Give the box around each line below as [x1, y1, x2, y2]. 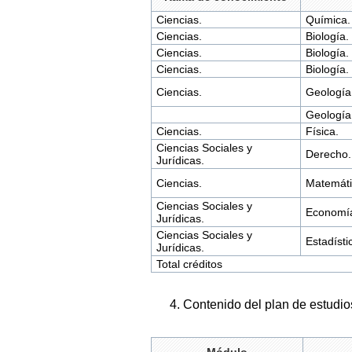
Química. [305, 13, 350, 27]
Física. [305, 125, 339, 138]
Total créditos [156, 258, 222, 271]
